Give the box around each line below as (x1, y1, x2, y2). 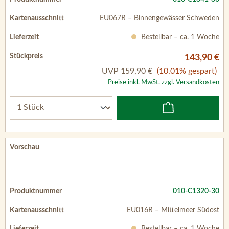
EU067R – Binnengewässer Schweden (100, 14, 219, 22)
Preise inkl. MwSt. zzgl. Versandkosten (108, 79, 219, 85)
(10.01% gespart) (157, 66, 217, 75)
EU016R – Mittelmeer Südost (127, 206, 219, 214)
